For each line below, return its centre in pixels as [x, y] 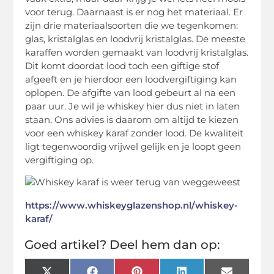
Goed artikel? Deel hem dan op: [123, 244]
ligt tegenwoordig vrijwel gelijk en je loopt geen [133, 146]
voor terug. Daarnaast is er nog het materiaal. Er [134, 12]
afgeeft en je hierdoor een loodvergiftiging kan [131, 79]
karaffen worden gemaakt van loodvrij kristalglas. [137, 52]
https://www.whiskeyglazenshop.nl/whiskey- [132, 205]
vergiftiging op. [60, 160]
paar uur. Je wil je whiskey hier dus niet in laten [133, 106]
